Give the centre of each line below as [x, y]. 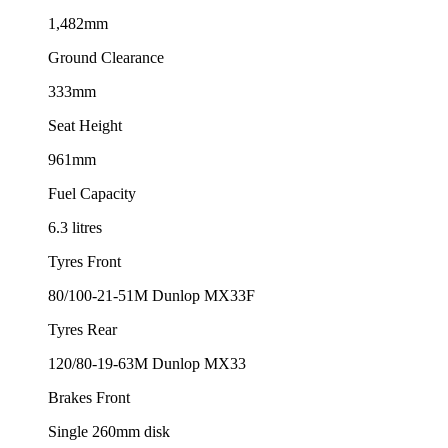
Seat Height [85, 125]
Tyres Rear [82, 329]
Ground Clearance [106, 57]
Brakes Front [89, 397]
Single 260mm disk [109, 431]
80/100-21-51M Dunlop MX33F [151, 295]
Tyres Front [84, 261]
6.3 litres [75, 227]
